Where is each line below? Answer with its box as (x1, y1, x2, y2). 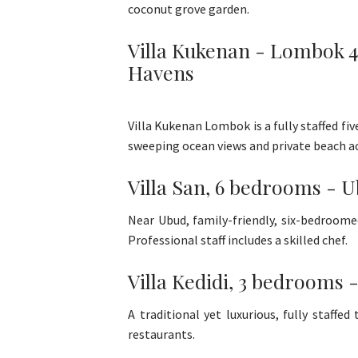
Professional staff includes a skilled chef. (128, 232, 348, 249)
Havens (128, 59, 194, 86)
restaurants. (128, 326, 195, 343)
